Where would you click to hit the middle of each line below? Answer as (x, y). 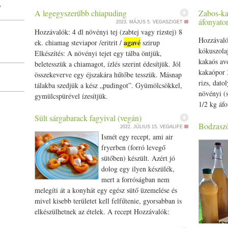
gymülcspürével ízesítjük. (71, 96)
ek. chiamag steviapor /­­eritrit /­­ (79, 42)
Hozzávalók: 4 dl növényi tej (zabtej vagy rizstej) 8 (108, 32)
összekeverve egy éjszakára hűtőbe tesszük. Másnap (108, 75)
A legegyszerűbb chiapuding (80, 13)
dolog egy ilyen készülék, (138, 169)
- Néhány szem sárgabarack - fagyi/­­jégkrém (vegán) (111, 222)
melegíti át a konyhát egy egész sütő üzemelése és (106, 190)
